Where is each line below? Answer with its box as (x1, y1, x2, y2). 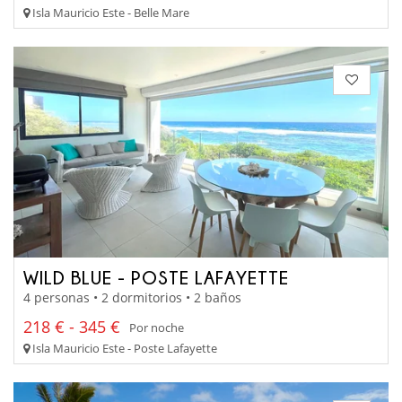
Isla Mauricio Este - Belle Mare (30, 4, 189, 21)
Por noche (129, 319, 184, 336)
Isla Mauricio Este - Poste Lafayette (30, 340, 217, 357)
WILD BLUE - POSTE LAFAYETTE (23, 267, 289, 287)
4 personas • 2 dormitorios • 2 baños (23, 289, 241, 307)
